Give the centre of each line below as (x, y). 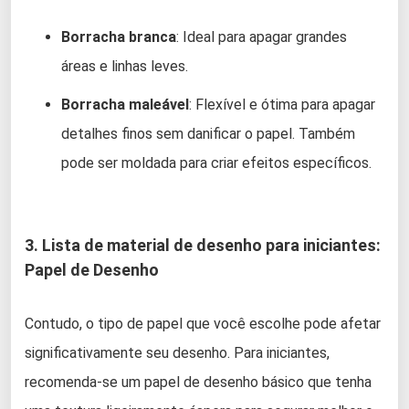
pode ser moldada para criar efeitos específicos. (216, 163)
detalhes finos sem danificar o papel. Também (208, 134)
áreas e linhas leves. (125, 67)
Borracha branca (119, 37)
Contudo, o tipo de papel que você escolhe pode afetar (203, 324)
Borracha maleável (125, 105)
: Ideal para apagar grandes (262, 37)
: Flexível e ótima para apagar (282, 105)
